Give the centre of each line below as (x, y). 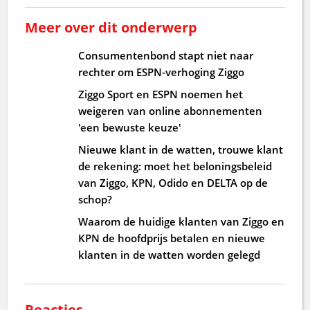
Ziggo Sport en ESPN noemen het (161, 94)
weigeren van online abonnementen (171, 110)
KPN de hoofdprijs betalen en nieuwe (172, 238)
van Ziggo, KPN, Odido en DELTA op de (173, 182)
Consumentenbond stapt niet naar (166, 55)
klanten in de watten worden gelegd (170, 254)
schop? (95, 199)
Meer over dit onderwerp (111, 27)
